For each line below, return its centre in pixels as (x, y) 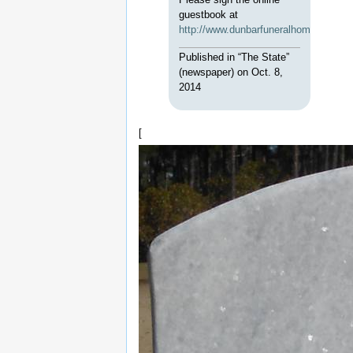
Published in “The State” (234, 58)
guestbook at (209, 15)
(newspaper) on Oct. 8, (231, 72)
